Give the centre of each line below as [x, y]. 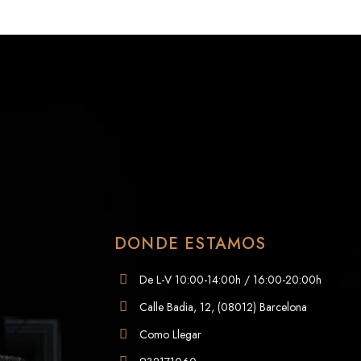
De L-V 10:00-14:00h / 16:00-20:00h [231, 279]
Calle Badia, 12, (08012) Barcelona [224, 307]
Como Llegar [171, 334]
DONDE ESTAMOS [191, 243]
